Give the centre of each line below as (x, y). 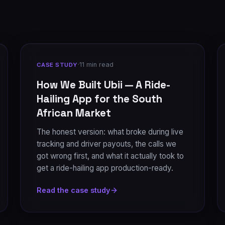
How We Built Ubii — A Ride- (103, 85)
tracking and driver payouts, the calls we (106, 144)
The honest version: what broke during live (110, 132)
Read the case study (73, 190)
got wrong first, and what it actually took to (110, 156)
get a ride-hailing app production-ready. (105, 168)
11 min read (96, 65)
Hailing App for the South (99, 99)
